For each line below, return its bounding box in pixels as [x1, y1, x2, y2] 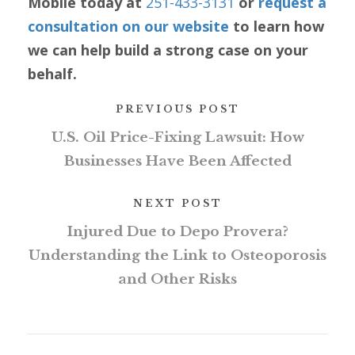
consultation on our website [28, 17, 229, 36]
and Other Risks [118, 271, 237, 288]
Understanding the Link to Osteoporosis [29, 247, 326, 265]
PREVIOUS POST [115, 103, 240, 116]
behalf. [28, 64, 77, 84]
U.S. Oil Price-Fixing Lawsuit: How [51, 129, 304, 147]
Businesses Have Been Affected [63, 153, 292, 170]
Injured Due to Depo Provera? [67, 223, 288, 241]
